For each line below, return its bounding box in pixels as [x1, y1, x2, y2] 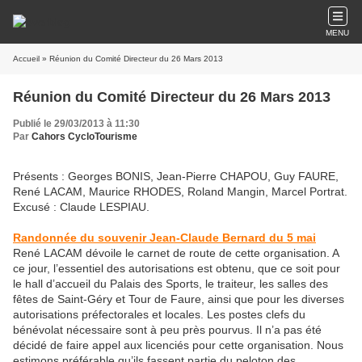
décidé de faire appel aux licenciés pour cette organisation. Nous [13, 339, 343, 351]
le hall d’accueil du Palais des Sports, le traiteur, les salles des [13, 277, 328, 290]
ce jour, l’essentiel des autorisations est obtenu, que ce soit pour [13, 262, 340, 275]
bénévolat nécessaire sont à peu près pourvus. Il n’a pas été [13, 323, 322, 336]
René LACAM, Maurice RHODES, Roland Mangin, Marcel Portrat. [13, 185, 347, 198]
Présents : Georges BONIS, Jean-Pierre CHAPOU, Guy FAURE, [13, 170, 339, 183]
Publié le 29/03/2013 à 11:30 [13, 118, 140, 129]
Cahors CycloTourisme [32, 131, 137, 142]
